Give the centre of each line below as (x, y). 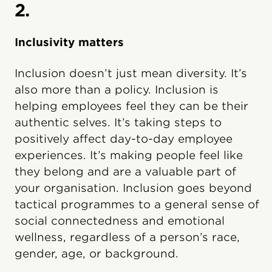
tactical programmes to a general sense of (137, 204)
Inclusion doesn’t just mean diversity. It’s (131, 73)
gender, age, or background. (97, 253)
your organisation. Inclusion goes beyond (133, 188)
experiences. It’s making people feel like (129, 155)
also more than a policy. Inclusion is (117, 89)
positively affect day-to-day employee (124, 138)
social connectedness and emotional (120, 220)
